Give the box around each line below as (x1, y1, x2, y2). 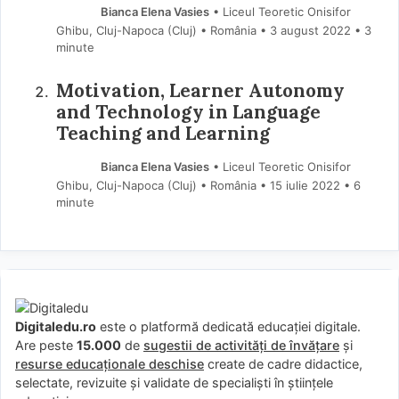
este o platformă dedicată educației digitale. (96, 319, 361, 335)
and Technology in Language (55, 100, 321, 125)
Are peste (15, 338, 77, 354)
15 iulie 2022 (269, 178, 340, 193)
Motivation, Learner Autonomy (55, 78, 345, 103)
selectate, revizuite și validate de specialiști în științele (15, 375, 333, 391)
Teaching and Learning (55, 121, 270, 146)
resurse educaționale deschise (15, 356, 204, 372)
